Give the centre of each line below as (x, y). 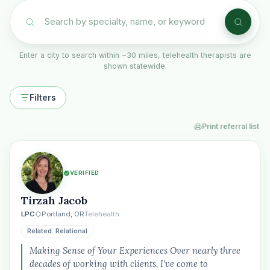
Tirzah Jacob (54, 200)
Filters (43, 97)
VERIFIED (85, 173)
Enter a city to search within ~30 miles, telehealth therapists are (135, 55)
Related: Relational (57, 231)
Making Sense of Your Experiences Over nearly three (135, 250)
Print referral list (231, 126)
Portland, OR (63, 214)
